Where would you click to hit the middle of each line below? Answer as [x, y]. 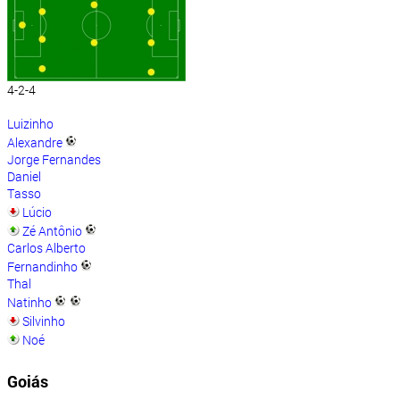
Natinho [29, 303]
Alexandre [35, 143]
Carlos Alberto [46, 248]
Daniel [24, 177]
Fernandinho [42, 267]
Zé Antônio [52, 231]
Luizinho [30, 124]
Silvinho [44, 321]
